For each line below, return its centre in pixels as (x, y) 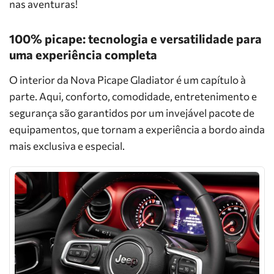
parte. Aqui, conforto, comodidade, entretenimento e (133, 96)
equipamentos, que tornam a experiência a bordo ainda (137, 129)
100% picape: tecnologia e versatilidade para (135, 39)
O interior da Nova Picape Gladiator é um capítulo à (128, 80)
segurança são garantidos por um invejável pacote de (132, 113)
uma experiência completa (83, 54)
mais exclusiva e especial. (67, 146)
